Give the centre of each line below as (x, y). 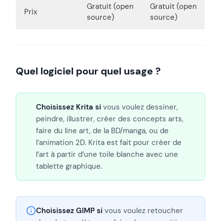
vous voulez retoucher (143, 210)
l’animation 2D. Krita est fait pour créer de (109, 142)
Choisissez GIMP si (69, 210)
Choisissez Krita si (69, 107)
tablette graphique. (69, 166)
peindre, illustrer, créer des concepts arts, (110, 119)
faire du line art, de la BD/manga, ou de (102, 130)
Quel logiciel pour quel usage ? (88, 71)
